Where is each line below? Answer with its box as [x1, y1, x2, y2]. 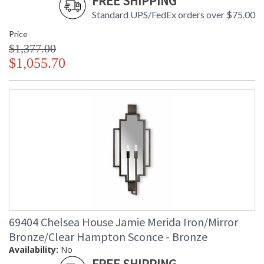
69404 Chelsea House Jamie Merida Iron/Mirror [9, 214, 238, 230]
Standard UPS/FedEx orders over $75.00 [92, 9, 255, 21]
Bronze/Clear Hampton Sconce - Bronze [9, 229, 207, 245]
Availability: [9, 244, 58, 256]
